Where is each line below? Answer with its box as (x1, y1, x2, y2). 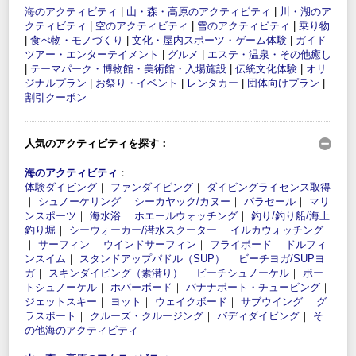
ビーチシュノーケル (196, 267, 289, 280)
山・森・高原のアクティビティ (126, 6, 271, 18)
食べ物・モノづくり (30, 34, 123, 47)
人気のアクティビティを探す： (25, 137, 169, 150)
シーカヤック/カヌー (134, 195, 230, 208)
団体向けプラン (247, 77, 319, 90)
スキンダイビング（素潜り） (48, 267, 183, 280)
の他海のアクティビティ (25, 324, 138, 337)
